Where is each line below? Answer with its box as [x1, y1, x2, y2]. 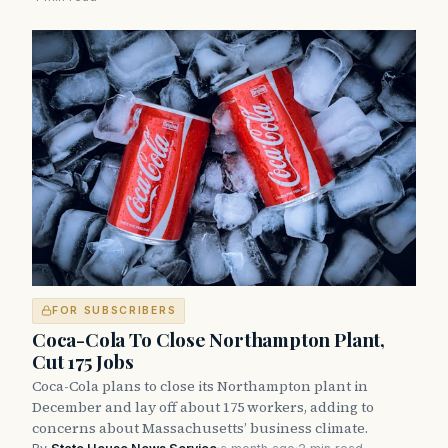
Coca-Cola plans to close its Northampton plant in [32, 375, 368, 396]
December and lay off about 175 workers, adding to [32, 396, 374, 417]
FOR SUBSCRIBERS [52, 303, 177, 317]
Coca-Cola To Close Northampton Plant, [32, 325, 385, 352]
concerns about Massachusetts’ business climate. [32, 417, 368, 438]
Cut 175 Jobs [32, 347, 134, 374]
